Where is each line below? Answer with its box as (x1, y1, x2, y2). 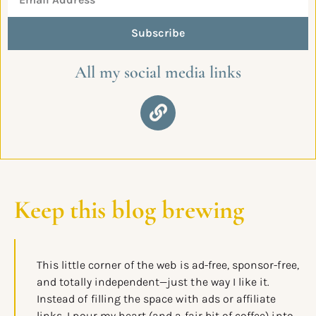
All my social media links (75, 61, 241, 83)
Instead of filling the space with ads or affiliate (37, 291, 276, 305)
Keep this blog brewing (14, 194, 244, 225)
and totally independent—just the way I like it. (37, 274, 270, 288)
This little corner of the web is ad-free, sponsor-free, (37, 257, 299, 272)
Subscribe (131, 26, 185, 40)
